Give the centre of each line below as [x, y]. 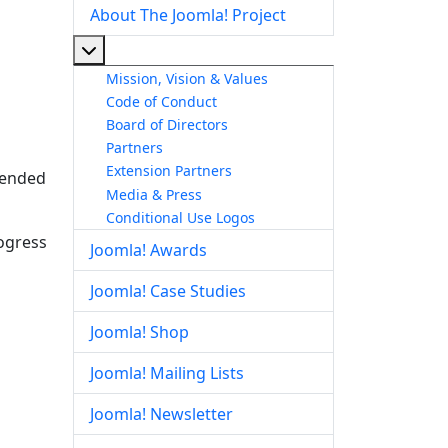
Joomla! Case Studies [168, 291]
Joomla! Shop [139, 332]
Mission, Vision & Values [187, 78]
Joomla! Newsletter [161, 414]
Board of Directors [167, 124]
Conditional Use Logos [180, 217]
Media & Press [154, 194]
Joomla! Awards [148, 250]
